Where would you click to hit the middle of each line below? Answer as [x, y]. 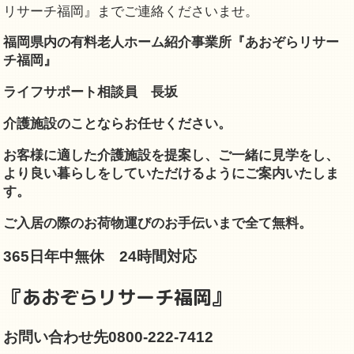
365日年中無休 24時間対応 [100, 257]
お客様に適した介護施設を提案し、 [111, 155]
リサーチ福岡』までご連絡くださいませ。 [131, 11]
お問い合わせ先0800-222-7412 [109, 337]
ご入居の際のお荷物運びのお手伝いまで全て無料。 [158, 223]
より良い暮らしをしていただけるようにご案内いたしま [171, 173]
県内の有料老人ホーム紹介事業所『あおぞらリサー [185, 43]
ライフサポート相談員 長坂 [91, 92]
